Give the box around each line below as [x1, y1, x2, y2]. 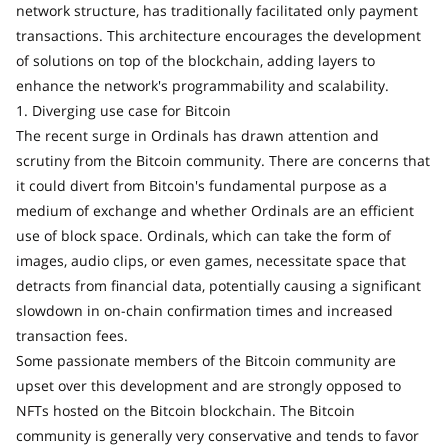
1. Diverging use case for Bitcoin [16, 100, 231, 120]
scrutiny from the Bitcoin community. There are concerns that [16, 150, 430, 170]
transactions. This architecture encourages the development [16, 25, 421, 45]
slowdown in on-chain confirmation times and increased [16, 300, 393, 320]
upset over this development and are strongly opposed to [16, 375, 401, 395]
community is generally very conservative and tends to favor [16, 425, 419, 445]
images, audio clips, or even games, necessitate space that [16, 250, 406, 270]
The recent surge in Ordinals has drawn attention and [16, 125, 379, 145]
